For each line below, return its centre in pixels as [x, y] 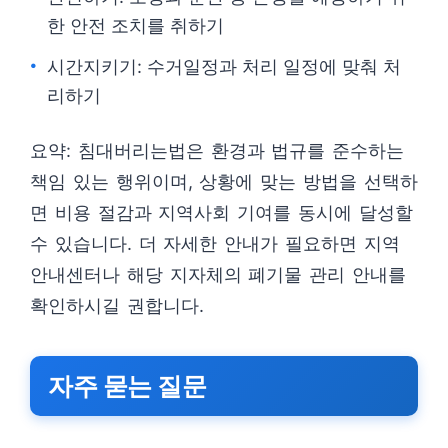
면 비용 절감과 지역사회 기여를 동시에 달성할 [221, 212]
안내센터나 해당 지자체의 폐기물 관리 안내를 [218, 274]
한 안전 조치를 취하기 [135, 25]
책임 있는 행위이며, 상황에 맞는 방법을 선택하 [224, 181]
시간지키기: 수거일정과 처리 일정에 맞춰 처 [224, 66]
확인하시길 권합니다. [117, 305]
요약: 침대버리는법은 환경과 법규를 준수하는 [217, 150]
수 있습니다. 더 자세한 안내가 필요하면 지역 [215, 243]
